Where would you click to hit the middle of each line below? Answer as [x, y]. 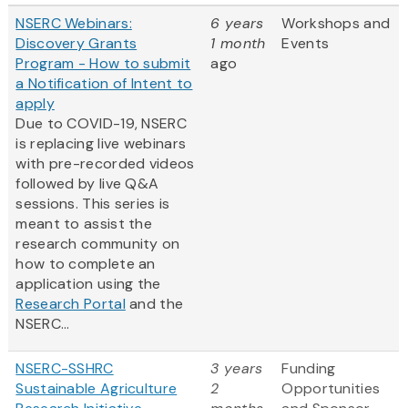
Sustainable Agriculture [97, 389]
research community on [98, 244]
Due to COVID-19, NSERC [101, 124]
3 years [237, 369]
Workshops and [336, 24]
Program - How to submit [103, 64]
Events [306, 44]
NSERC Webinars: [74, 24]
